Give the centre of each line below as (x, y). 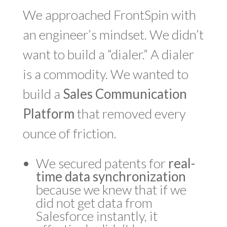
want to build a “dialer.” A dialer (108, 54)
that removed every (130, 113)
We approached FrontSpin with (109, 15)
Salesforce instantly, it (97, 216)
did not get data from (95, 203)
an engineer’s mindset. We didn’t (113, 34)
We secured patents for (102, 163)
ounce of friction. (69, 133)
